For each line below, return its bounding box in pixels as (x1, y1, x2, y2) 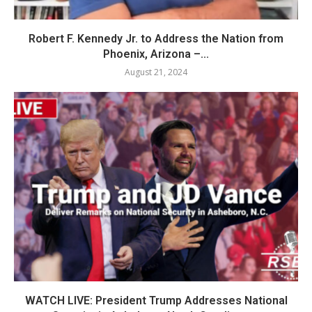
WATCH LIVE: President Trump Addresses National (24, 293, 288, 307)
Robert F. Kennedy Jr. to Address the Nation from (29, 31, 283, 45)
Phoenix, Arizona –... (103, 47, 209, 61)
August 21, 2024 (125, 65, 187, 78)
